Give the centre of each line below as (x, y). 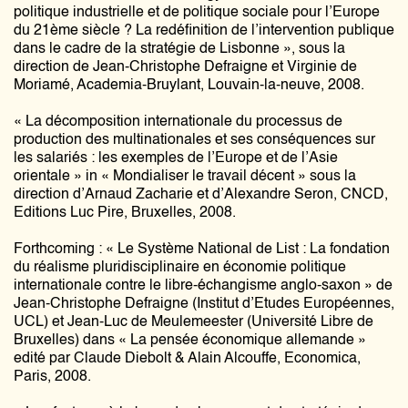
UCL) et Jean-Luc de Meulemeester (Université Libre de (194, 322)
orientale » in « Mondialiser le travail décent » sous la (185, 177)
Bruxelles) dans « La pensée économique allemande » (190, 341)
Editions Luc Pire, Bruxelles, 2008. (125, 213)
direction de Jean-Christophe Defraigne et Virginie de (185, 67)
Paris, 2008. (52, 377)
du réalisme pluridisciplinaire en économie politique (180, 268)
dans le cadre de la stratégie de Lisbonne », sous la (179, 49)
